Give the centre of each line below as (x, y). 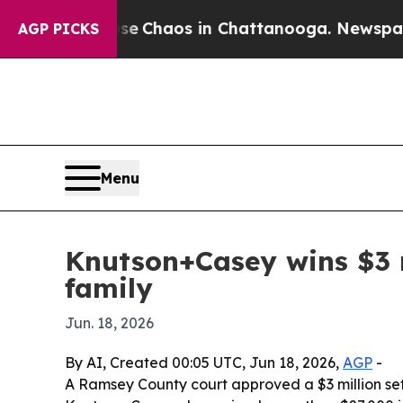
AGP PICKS (58, 29)
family (109, 288)
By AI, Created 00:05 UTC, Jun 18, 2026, (204, 363)
